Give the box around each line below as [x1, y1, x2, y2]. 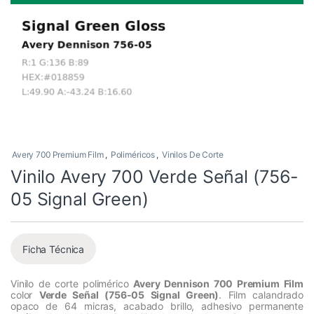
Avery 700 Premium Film [12, 149, 104, 161]
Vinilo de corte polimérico [11, 278, 134, 290]
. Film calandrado [219, 289, 303, 301]
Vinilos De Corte [161, 149, 224, 161]
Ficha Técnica [22, 243, 85, 255]
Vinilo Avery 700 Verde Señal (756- [11, 166, 299, 188]
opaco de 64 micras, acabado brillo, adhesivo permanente [11, 300, 303, 313]
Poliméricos [110, 149, 156, 161]
